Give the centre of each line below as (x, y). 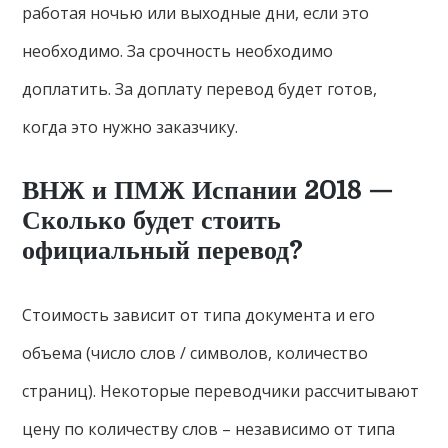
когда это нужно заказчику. (130, 127)
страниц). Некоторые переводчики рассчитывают (221, 391)
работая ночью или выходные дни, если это (196, 13)
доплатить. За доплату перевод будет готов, (200, 89)
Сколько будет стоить (152, 221)
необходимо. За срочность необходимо (178, 51)
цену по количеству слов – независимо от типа (209, 429)
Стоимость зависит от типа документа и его (199, 315)
